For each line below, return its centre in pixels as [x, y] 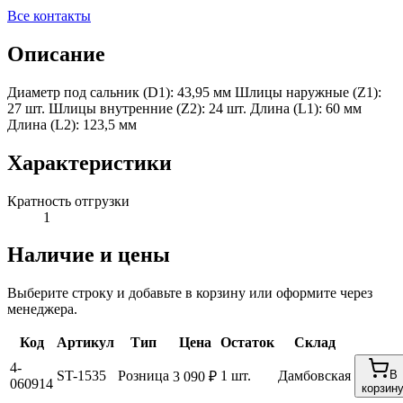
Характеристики [90, 162]
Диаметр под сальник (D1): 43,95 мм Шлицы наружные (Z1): [194, 92]
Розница [143, 376]
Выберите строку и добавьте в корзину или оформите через [190, 293]
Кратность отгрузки [68, 201]
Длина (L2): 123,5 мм [72, 124]
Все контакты [49, 15]
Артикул [85, 343]
